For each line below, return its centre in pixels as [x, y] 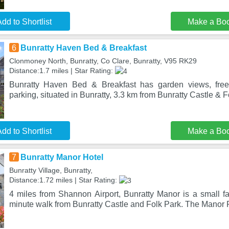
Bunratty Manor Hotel [62, 157]
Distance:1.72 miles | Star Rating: [64, 180]
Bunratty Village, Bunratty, [51, 170]
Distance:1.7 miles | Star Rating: [62, 71]
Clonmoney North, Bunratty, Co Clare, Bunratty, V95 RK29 [103, 61]
